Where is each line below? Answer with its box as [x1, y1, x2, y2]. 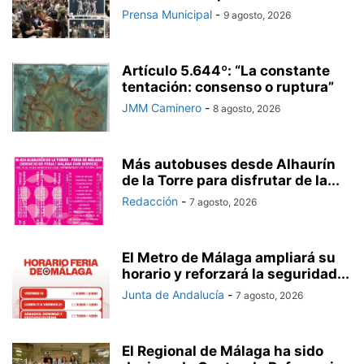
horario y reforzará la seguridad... [122, 266, 349, 283]
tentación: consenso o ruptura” [122, 79, 334, 96]
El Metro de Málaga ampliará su [122, 249, 336, 266]
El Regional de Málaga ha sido [122, 343, 323, 360]
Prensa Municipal [122, 7, 212, 22]
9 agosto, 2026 [223, 9, 291, 22]
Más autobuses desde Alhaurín [122, 156, 336, 173]
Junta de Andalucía [122, 288, 224, 302]
